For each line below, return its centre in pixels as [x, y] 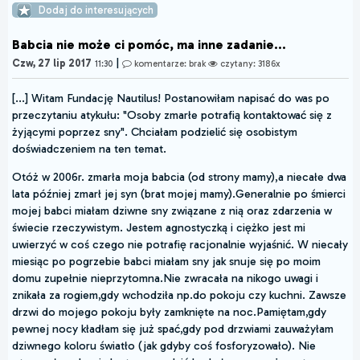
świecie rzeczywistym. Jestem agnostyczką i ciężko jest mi [159, 228]
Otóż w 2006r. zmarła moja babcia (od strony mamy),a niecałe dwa [179, 177]
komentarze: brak [170, 64]
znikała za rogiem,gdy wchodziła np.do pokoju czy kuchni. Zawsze [179, 295]
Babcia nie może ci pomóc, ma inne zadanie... [149, 45]
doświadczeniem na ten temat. [89, 149]
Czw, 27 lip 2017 [52, 63]
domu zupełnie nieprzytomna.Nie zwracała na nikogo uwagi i [165, 278]
